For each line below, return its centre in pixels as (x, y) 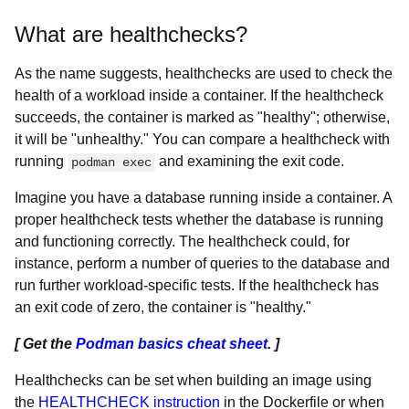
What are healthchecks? (131, 34)
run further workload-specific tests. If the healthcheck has (197, 285)
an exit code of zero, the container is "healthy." (163, 307)
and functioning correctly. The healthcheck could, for (182, 241)
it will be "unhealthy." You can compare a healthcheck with (202, 139)
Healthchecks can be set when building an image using (193, 380)
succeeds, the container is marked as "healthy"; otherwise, (202, 117)
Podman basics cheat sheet (172, 344)
